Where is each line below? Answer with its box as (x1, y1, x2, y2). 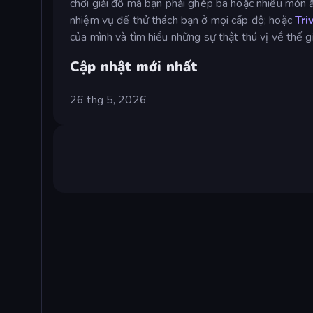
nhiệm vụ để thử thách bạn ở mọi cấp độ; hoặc (70, 12, 295, 28)
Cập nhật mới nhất (70, 57, 198, 76)
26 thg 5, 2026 (70, 92, 147, 108)
